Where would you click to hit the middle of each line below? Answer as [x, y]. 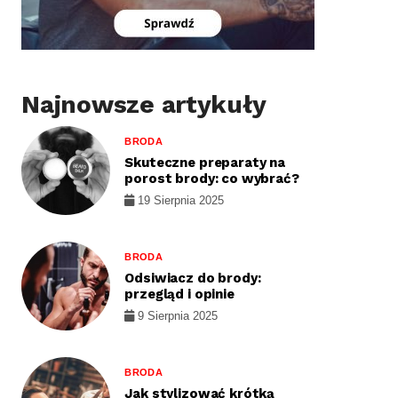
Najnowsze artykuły [144, 104]
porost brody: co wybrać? [212, 179]
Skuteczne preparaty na [205, 163]
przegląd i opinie [179, 294]
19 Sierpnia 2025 [179, 200]
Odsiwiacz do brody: [193, 278]
